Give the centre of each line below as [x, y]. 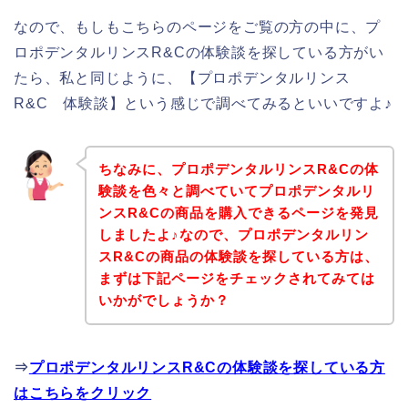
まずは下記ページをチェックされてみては [236, 279]
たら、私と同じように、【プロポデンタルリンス [182, 77]
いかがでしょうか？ [163, 301]
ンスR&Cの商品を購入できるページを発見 [238, 213]
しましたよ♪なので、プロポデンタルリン [233, 235]
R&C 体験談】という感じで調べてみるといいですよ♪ [203, 103]
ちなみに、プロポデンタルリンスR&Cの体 [238, 169]
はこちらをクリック [83, 393]
